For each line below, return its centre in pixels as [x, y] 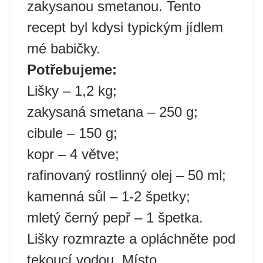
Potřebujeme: [72, 70]
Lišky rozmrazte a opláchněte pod [131, 239]
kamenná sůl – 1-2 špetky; [109, 196]
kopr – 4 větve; [73, 154]
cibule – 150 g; [72, 133]
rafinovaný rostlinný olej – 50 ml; [127, 175]
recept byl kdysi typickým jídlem [125, 27]
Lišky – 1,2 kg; [72, 91]
